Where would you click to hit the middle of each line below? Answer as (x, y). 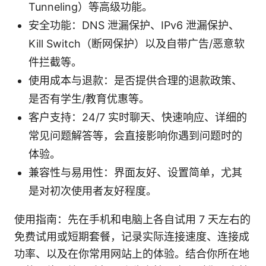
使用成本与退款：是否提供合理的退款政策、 (135, 80)
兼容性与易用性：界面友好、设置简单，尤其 (135, 172)
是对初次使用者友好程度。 (93, 191)
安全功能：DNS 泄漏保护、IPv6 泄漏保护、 (134, 25)
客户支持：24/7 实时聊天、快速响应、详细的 (138, 117)
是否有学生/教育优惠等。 (89, 99)
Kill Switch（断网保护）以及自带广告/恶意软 (137, 43)
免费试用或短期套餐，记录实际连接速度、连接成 (132, 236)
